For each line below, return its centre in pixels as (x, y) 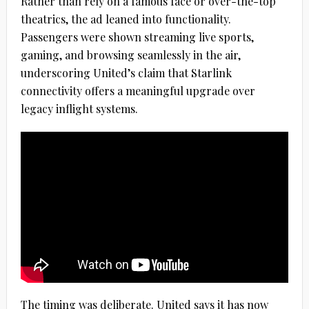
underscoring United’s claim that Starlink (126, 72)
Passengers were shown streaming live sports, (137, 37)
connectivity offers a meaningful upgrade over (138, 90)
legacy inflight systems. (79, 108)
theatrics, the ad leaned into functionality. (126, 19)
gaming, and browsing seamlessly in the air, (130, 54)
